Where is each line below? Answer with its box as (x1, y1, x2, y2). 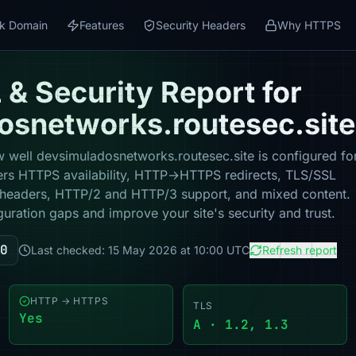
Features (79, 17, 124, 32)
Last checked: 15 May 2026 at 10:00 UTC (31, 243, 250, 257)
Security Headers (156, 17, 246, 32)
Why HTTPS (277, 17, 341, 32)
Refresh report (262, 243, 337, 257)
